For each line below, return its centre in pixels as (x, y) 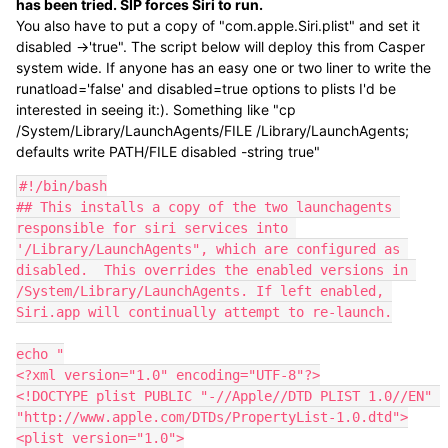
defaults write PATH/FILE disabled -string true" (168, 151)
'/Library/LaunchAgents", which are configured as (208, 249)
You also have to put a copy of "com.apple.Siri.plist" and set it (218, 25)
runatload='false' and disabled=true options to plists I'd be (206, 88)
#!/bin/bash (63, 186)
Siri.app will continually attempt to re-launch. (204, 312)
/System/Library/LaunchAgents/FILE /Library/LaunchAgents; (212, 130)
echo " (40, 354)
